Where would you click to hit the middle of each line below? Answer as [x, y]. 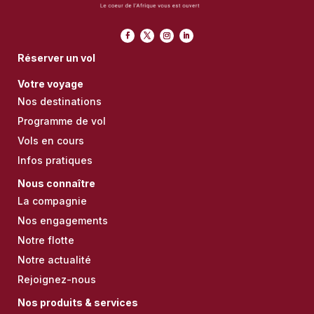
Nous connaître [56, 184]
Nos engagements [62, 221]
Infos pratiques [55, 161]
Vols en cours [50, 141]
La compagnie [52, 201]
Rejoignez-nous [56, 280]
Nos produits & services [77, 303]
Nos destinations [59, 102]
